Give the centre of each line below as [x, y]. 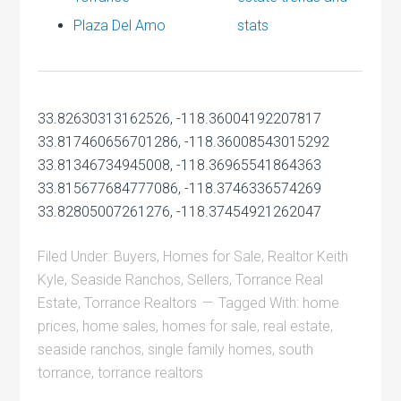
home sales [119, 326]
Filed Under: [76, 256]
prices [57, 326]
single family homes [210, 349]
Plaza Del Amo [120, 25]
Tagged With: [261, 303]
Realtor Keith [308, 256]
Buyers [136, 256]
